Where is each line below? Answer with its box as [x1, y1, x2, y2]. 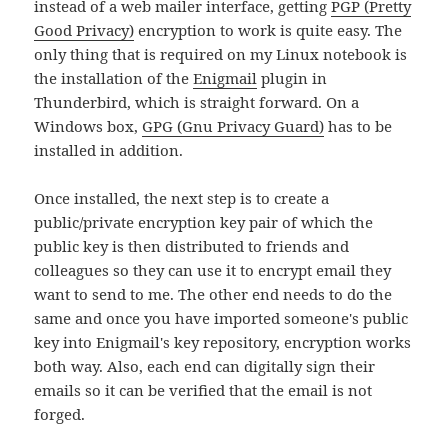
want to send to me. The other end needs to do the [34, 284, 393, 305]
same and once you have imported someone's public [34, 308, 409, 329]
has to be [324, 116, 393, 137]
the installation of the [34, 68, 194, 89]
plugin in [257, 68, 328, 89]
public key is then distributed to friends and [34, 236, 350, 257]
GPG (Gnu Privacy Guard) [142, 116, 325, 137]
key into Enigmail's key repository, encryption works [34, 332, 412, 353]
